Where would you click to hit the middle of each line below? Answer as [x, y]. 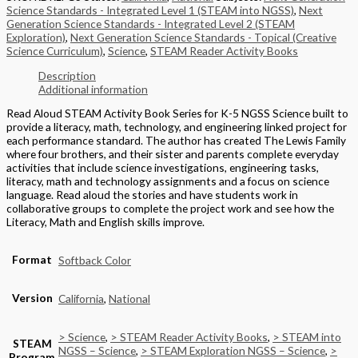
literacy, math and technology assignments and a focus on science [168, 181]
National [129, 298]
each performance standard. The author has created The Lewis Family [176, 141]
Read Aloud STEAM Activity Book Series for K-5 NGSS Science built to [177, 113]
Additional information [93, 89]
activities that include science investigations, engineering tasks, [163, 168]
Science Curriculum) [55, 51]
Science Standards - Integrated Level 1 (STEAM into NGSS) [150, 10]
